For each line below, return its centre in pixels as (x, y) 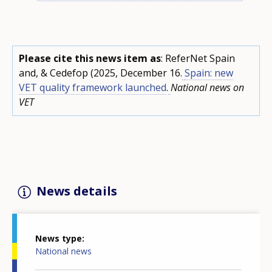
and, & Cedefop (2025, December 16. (100, 73)
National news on (207, 87)
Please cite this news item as (90, 58)
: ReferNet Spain (198, 58)
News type (59, 238)
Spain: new (209, 73)
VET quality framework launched (93, 87)
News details (77, 191)
